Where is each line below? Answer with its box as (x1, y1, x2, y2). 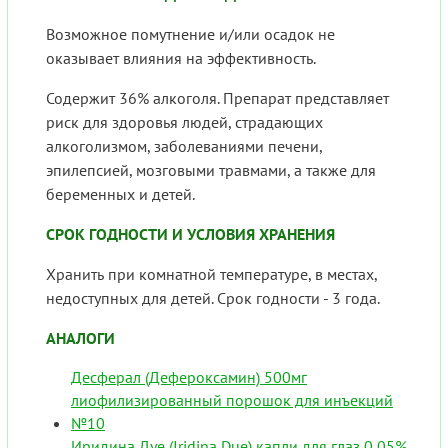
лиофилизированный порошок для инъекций (71, 390, 393, 411)
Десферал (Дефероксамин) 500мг (71, 367, 307, 388)
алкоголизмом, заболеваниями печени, (46, 136, 322, 157)
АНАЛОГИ (46, 328, 115, 349)
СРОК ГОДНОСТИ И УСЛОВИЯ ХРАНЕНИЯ (46, 224, 335, 245)
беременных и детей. (46, 184, 195, 205)
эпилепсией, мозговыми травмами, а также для (46, 160, 376, 181)
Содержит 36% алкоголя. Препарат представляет (46, 88, 389, 109)
